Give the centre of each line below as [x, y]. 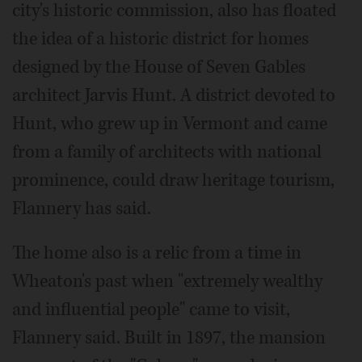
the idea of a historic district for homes [160, 38]
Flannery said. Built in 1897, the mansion [169, 337]
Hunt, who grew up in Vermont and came [170, 123]
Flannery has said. [82, 208]
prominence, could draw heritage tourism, [173, 180]
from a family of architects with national [167, 152]
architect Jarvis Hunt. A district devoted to [174, 95]
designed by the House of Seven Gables [159, 67]
